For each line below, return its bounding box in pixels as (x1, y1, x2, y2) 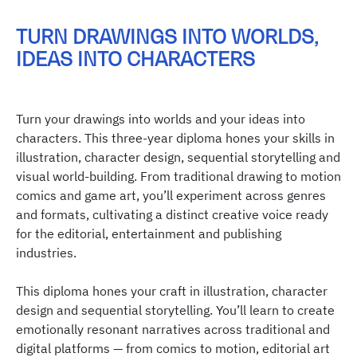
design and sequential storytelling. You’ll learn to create (16, 302, 335, 319)
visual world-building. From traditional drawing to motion (16, 168, 341, 185)
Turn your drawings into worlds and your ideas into (16, 111, 305, 127)
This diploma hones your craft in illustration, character (16, 283, 328, 300)
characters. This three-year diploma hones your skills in (16, 130, 335, 147)
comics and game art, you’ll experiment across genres (16, 187, 326, 204)
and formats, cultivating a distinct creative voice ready (16, 206, 328, 223)
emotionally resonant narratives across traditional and (16, 321, 330, 338)
